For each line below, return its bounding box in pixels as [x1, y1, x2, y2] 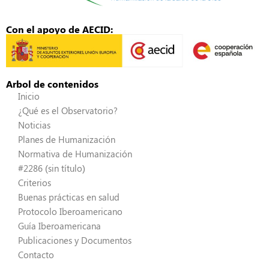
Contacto [18, 248, 54, 261]
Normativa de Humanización [18, 147, 132, 160]
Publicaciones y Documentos [18, 234, 131, 246]
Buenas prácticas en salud [18, 190, 119, 203]
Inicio [18, 89, 40, 102]
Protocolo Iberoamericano [18, 205, 122, 217]
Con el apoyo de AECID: [6, 23, 113, 35]
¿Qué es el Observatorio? [18, 104, 118, 116]
